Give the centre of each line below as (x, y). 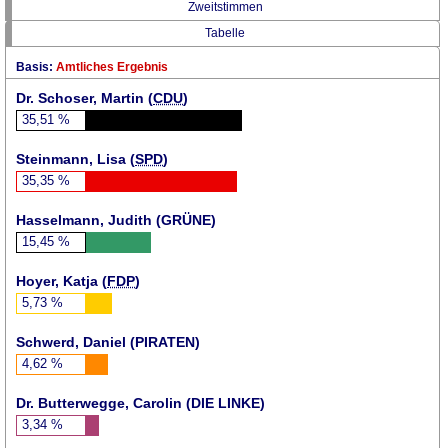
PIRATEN (165, 341)
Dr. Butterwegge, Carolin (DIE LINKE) (140, 402)
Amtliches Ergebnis (112, 66)
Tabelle (225, 32)
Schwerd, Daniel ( (75, 341)
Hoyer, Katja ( (61, 280)
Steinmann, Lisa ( (75, 158)
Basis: (34, 66)
